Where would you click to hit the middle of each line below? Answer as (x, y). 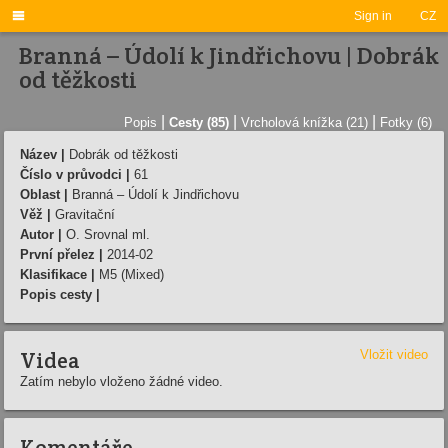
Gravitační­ (83, 214)
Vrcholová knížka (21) (304, 122)
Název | (42, 154)
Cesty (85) (199, 122)
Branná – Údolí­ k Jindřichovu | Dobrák (229, 55)
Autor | (41, 234)
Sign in (373, 16)
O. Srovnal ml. (106, 234)
